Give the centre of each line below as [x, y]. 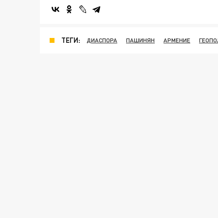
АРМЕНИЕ [177, 40]
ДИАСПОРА [102, 40]
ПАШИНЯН [140, 40]
